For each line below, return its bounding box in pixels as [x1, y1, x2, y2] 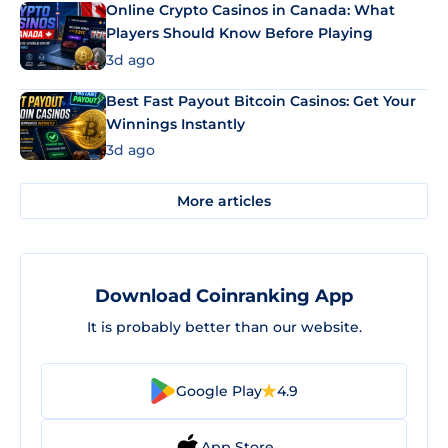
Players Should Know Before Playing [106, 24, 373, 43]
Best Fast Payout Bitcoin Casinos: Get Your [106, 91, 416, 110]
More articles [177, 191, 271, 210]
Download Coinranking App [95, 285, 353, 308]
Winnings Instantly [106, 114, 245, 133]
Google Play [176, 381, 262, 400]
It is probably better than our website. [86, 318, 362, 337]
